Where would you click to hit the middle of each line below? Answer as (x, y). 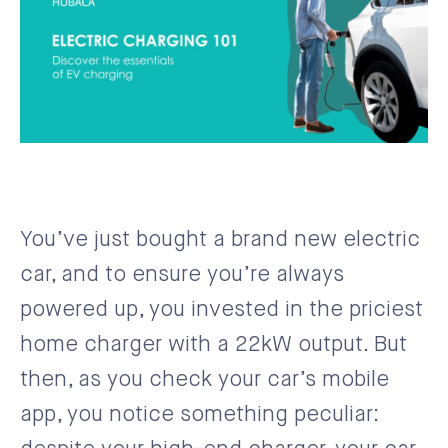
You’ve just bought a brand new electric (220, 239)
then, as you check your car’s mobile (204, 379)
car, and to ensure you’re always (182, 274)
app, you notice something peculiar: (199, 414)
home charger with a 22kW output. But (213, 344)
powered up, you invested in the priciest (221, 309)
